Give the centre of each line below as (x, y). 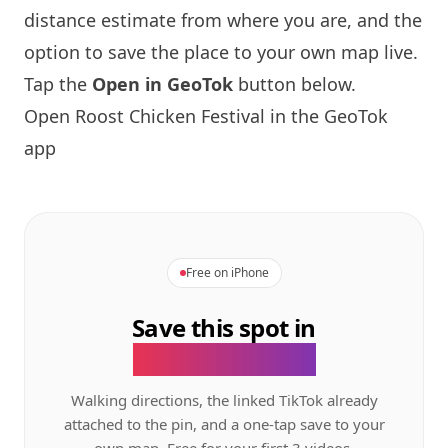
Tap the (58, 84)
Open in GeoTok (162, 84)
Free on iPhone (227, 272)
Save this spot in (224, 327)
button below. (294, 84)
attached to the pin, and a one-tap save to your (224, 424)
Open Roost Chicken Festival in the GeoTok (206, 116)
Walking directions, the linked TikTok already (224, 400)
